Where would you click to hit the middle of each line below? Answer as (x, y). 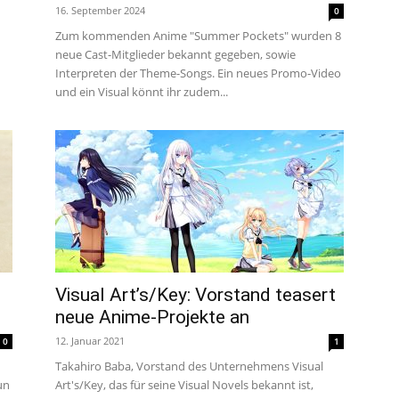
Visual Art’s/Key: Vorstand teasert (195, 295)
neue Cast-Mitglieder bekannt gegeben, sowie (175, 54)
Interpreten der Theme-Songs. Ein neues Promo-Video (198, 73)
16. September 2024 (100, 10)
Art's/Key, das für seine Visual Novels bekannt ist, (184, 385)
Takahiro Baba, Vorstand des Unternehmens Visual (189, 366)
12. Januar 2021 (90, 341)
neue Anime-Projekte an (152, 317)
